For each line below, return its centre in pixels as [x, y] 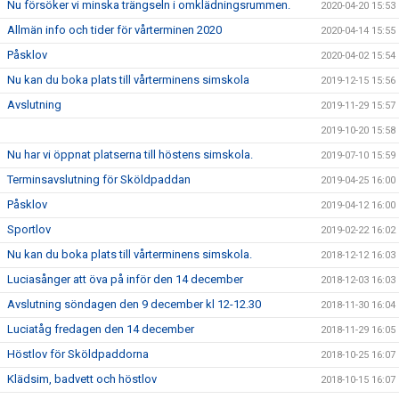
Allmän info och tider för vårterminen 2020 [114, 30]
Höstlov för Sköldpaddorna [78, 354]
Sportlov [29, 229]
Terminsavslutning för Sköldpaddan [99, 179]
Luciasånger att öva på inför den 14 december [125, 279]
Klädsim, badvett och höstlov [82, 379]
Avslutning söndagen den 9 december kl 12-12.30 [134, 304]
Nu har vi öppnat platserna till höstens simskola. [130, 155]
